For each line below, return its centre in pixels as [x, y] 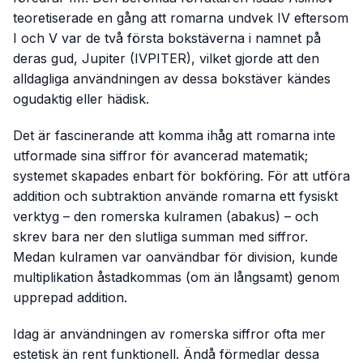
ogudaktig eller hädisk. [81, 99]
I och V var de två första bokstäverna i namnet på [167, 38]
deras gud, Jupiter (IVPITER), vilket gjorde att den [166, 59]
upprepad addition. [70, 298]
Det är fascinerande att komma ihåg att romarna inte [174, 136]
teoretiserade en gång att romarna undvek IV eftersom [181, 18]
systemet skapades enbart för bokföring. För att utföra [181, 176]
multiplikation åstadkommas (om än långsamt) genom [176, 278]
